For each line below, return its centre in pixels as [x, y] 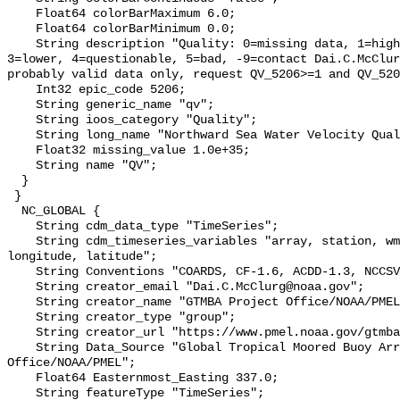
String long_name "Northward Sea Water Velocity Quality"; [21, 136]
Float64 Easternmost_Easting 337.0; [21, 379]
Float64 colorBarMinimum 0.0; [21, 29]
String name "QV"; [21, 166]
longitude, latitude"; [82, 257]
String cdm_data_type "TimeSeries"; [21, 227]
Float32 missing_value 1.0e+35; [21, 151]
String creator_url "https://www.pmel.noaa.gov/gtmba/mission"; [21, 333]
